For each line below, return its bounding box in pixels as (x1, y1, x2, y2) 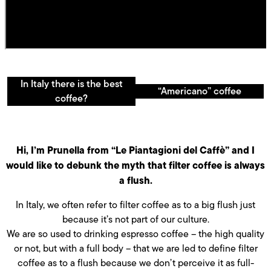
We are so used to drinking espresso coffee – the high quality (7, 226, 264, 241)
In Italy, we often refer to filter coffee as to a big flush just (16, 197, 255, 212)
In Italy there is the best (20, 76, 123, 91)
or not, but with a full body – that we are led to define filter (13, 241, 258, 255)
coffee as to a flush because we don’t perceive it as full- (17, 255, 254, 270)
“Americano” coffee (158, 83, 241, 98)
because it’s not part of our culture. (62, 212, 209, 226)
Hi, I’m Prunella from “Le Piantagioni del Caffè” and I (16, 142, 255, 157)
